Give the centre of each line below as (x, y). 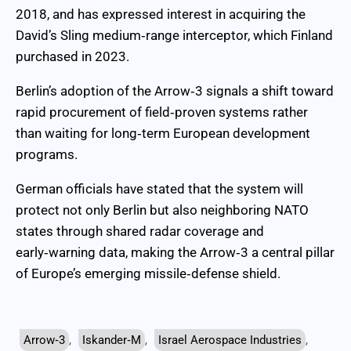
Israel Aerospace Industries (230, 340)
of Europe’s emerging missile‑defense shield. (148, 273)
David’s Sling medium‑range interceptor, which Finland (174, 35)
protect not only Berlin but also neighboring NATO (162, 210)
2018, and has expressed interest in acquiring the (161, 14)
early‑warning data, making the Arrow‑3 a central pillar (175, 252)
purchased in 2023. (72, 56)
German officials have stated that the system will (159, 188)
